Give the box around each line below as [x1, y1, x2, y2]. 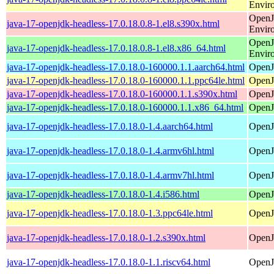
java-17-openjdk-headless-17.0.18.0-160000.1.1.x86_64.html [7, 102, 243, 113]
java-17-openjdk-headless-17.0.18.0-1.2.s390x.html [7, 232, 206, 243]
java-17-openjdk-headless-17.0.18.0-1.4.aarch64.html [7, 120, 213, 131]
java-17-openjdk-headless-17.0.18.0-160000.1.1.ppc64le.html [7, 75, 245, 86]
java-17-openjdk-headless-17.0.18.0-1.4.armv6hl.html [7, 145, 214, 156]
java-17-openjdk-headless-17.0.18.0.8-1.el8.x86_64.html [7, 42, 226, 53]
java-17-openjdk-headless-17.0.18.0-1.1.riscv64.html [7, 256, 210, 267]
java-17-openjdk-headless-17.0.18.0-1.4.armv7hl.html [7, 169, 214, 180]
